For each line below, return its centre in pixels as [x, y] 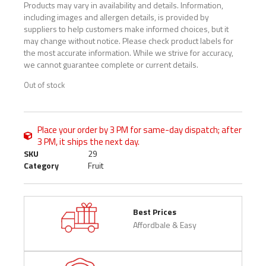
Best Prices [155, 211]
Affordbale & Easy [165, 224]
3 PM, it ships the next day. [88, 142]
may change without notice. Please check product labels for [129, 41]
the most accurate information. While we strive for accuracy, [129, 53]
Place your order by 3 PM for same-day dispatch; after [139, 130]
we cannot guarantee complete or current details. [111, 64]
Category [41, 166]
